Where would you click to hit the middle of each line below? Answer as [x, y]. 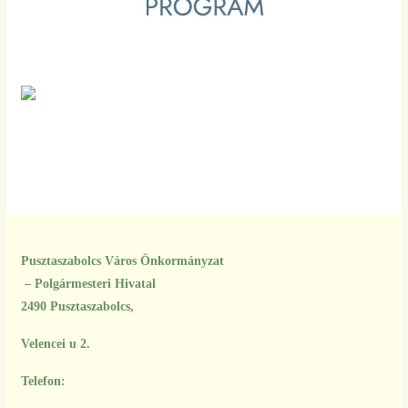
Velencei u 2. [55, 344]
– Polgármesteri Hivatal [88, 284]
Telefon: [43, 381]
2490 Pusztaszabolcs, [79, 306]
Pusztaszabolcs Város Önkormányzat [122, 261]
